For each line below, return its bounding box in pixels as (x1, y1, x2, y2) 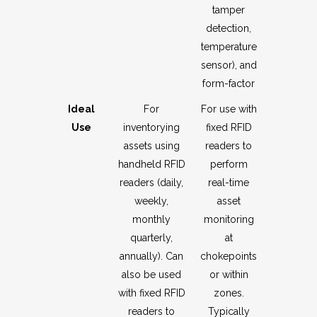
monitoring (203, 214, 254, 226)
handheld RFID (117, 158, 185, 171)
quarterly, (130, 232, 173, 244)
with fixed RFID (117, 287, 185, 299)
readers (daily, (120, 177, 183, 189)
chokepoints (200, 250, 257, 263)
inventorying (123, 122, 180, 134)
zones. (213, 287, 244, 299)
